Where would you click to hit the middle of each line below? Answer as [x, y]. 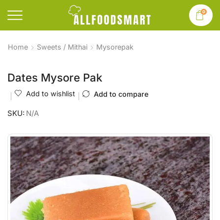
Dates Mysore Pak [55, 78]
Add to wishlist [51, 94]
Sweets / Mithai [62, 47]
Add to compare [121, 94]
